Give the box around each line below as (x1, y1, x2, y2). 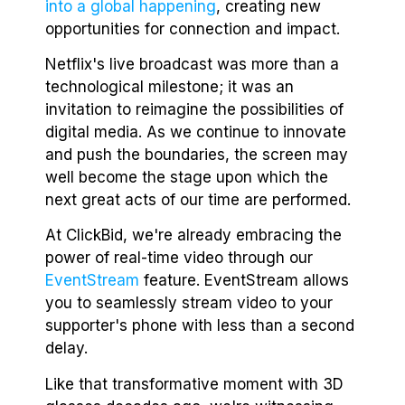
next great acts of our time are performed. (45, 191, 351, 210)
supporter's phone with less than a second (45, 316, 354, 335)
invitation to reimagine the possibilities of (45, 100, 344, 119)
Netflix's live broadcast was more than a (45, 55, 339, 74)
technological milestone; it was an (45, 78, 294, 97)
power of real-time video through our (45, 249, 313, 268)
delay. (45, 339, 92, 358)
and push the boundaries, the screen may (45, 146, 348, 165)
